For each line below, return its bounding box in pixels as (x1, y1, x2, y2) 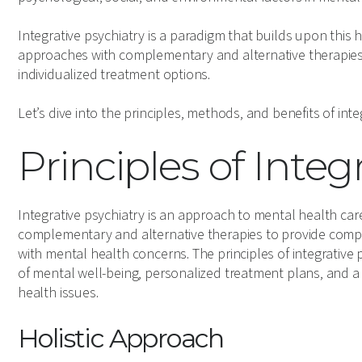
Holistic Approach (18, 322, 224, 354)
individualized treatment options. (18, 65, 211, 85)
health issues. (18, 283, 99, 303)
